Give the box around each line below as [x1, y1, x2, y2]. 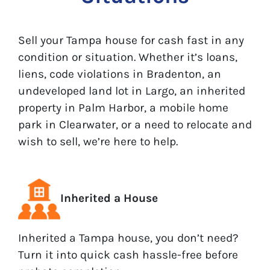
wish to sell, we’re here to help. [18, 134, 178, 148]
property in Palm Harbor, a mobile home [18, 100, 228, 115]
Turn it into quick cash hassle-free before [18, 247, 238, 262]
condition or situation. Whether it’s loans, [18, 49, 237, 64]
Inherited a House [60, 190, 158, 205]
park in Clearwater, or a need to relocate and [18, 117, 252, 131]
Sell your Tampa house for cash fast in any [18, 33, 244, 47]
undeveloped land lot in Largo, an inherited [18, 83, 245, 98]
